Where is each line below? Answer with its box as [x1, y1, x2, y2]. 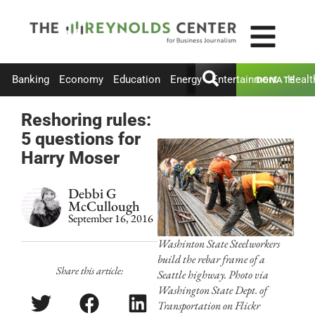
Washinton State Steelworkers [157, 236, 280, 251]
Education [113, 73, 160, 86]
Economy [59, 73, 103, 86]
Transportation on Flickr [157, 297, 260, 313]
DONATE [255, 74, 296, 85]
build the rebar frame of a [157, 251, 265, 266]
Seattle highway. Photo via [157, 266, 269, 282]
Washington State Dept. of [157, 282, 267, 297]
